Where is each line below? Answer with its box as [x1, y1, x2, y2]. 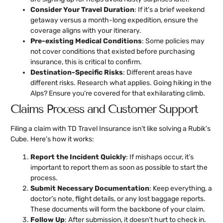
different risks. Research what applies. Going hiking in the [30, 79, 212, 88]
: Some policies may [142, 37, 205, 46]
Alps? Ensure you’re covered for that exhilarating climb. [30, 89, 205, 98]
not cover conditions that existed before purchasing [30, 47, 195, 56]
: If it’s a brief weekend [134, 5, 205, 14]
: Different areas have [123, 68, 192, 77]
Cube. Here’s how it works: [10, 135, 94, 144]
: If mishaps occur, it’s [126, 152, 194, 161]
